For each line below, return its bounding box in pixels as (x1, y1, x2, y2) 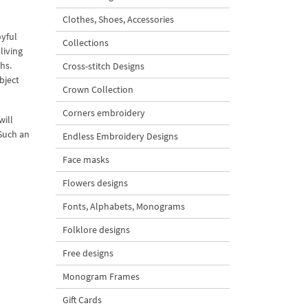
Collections (63, 36, 109, 49)
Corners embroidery (63, 107, 145, 119)
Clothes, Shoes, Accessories (63, 13, 174, 25)
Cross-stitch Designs (63, 60, 144, 72)
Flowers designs (63, 177, 128, 189)
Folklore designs (63, 223, 130, 236)
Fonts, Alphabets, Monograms (63, 200, 185, 212)
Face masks (63, 153, 109, 166)
